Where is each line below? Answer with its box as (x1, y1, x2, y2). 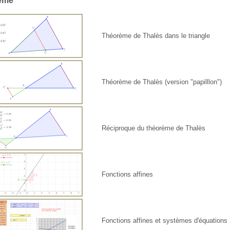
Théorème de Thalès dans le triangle (102, 32, 210, 40)
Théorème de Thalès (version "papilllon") (102, 78, 222, 86)
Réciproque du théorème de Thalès (102, 124, 206, 132)
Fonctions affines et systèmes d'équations (102, 217, 228, 225)
